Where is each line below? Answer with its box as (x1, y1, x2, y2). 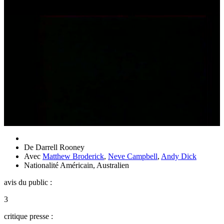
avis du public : (4, 177, 52, 186)
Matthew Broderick (42, 151, 104, 160)
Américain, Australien (60, 160, 129, 169)
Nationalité (24, 160, 60, 169)
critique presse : (4, 211, 53, 220)
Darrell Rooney (35, 142, 84, 151)
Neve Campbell (108, 151, 157, 160)
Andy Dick (161, 151, 196, 160)
